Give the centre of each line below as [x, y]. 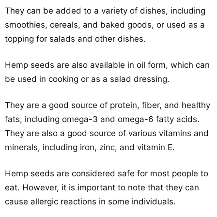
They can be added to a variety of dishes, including [105, 11]
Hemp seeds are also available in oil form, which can [107, 65]
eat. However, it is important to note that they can [102, 187]
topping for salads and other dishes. [75, 39]
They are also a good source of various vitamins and [107, 133]
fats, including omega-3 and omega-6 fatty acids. [102, 119]
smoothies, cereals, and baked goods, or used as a [105, 25]
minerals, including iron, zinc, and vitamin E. [90, 147]
